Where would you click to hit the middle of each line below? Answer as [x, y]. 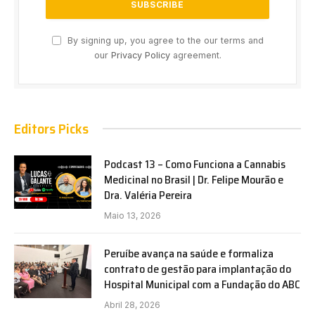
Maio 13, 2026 [133, 215]
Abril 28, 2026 [132, 304]
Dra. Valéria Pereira [148, 195]
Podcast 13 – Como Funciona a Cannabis [195, 164]
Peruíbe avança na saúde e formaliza [189, 253]
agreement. [195, 55]
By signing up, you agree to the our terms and [164, 40]
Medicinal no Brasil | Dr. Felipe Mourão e [194, 179]
